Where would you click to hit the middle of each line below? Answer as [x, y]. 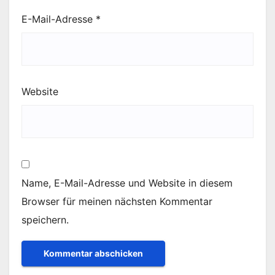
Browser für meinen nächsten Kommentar [117, 201]
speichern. [45, 219]
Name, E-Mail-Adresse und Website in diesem [127, 183]
